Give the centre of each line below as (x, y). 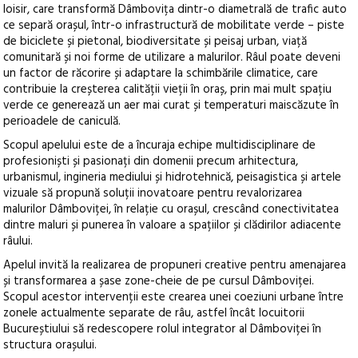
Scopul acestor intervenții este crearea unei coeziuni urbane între (174, 297)
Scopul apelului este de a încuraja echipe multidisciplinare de (160, 145)
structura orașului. (50, 345)
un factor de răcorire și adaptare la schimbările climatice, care (161, 73)
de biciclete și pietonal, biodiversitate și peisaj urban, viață (155, 41)
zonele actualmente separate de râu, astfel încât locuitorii (154, 313)
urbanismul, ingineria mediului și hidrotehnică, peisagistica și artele (173, 177)
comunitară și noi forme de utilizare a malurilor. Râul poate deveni (172, 57)
